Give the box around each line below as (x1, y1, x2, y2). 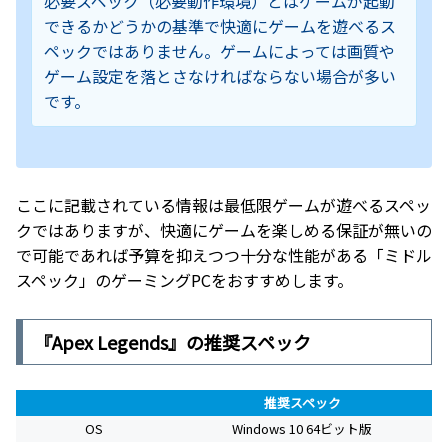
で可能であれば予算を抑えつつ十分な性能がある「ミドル (16, 243, 432, 268)
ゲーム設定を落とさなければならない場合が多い (44, 64, 396, 89)
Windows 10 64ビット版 (232, 419, 372, 439)
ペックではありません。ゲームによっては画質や (44, 39, 395, 64)
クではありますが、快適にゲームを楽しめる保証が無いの (16, 218, 432, 243)
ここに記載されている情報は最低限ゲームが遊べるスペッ (16, 193, 431, 218)
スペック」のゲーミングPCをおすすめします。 (16, 268, 353, 293)
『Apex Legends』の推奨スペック (33, 328, 311, 355)
